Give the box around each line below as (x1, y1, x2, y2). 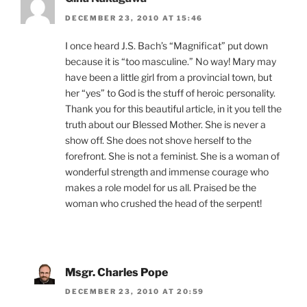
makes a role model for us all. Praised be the (65, 181, 256, 193)
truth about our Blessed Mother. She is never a (65, 118, 266, 130)
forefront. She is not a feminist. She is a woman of (65, 149, 280, 162)
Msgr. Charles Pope (65, 265, 168, 279)
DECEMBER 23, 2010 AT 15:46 (65, 13, 204, 22)
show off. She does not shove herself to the (65, 134, 251, 146)
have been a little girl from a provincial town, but (65, 71, 272, 83)
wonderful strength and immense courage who (65, 165, 269, 177)
